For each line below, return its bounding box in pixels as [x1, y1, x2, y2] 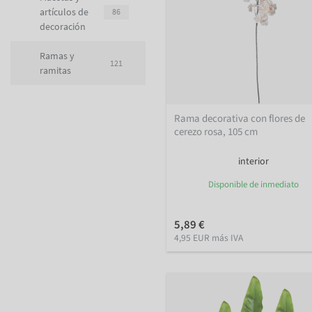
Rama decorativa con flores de [174, 111, 306, 126]
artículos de [40, 5, 88, 18]
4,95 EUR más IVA [174, 231, 244, 244]
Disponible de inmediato [208, 178, 299, 191]
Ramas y [40, 49, 75, 62]
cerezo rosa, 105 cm [174, 124, 258, 139]
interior [238, 154, 269, 169]
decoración [40, 19, 86, 33]
